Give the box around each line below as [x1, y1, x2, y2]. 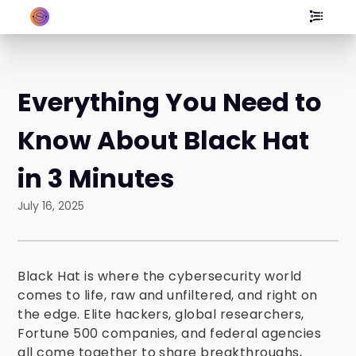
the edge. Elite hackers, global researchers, [17, 305, 304, 323]
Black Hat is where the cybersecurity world [17, 267, 302, 285]
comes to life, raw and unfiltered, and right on [17, 286, 318, 304]
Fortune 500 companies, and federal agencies [17, 324, 322, 342]
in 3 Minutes [17, 161, 175, 196]
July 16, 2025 [17, 198, 85, 214]
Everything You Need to [17, 84, 323, 120]
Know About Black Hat [17, 122, 310, 158]
